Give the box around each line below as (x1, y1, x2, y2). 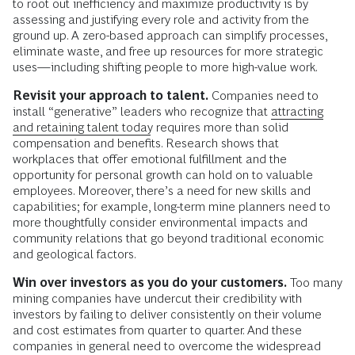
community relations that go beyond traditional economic (13, 231, 324, 246)
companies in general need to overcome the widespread (13, 339, 321, 353)
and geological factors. (13, 247, 136, 261)
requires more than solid (153, 120, 288, 135)
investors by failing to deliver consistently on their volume (13, 307, 322, 322)
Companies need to (208, 89, 319, 103)
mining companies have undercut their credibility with (13, 292, 302, 306)
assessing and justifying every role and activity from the (13, 13, 309, 27)
